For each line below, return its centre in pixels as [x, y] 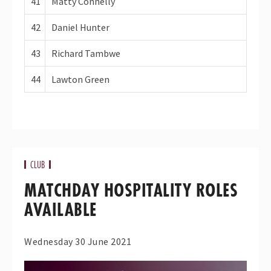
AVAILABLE [60, 209]
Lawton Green [80, 79]
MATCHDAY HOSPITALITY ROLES [131, 190]
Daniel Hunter [80, 27]
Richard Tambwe [86, 53]
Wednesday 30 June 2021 [78, 241]
